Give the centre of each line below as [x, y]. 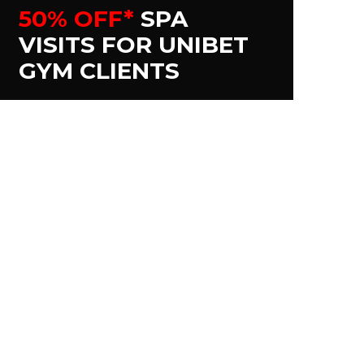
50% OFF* [80, 19]
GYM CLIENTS [99, 71]
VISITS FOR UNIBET [134, 45]
